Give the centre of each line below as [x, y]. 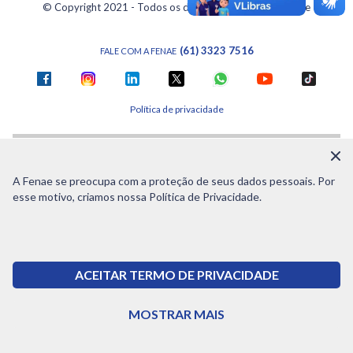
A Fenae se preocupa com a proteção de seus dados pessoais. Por [174, 181]
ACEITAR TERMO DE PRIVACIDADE [176, 275]
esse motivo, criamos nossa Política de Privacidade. [137, 197]
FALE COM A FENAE [139, 50]
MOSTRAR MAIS [176, 314]
